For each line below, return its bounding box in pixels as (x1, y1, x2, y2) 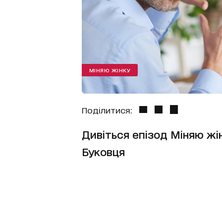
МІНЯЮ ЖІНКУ (89, 66, 130, 73)
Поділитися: (81, 105, 132, 114)
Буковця (81, 145, 125, 158)
